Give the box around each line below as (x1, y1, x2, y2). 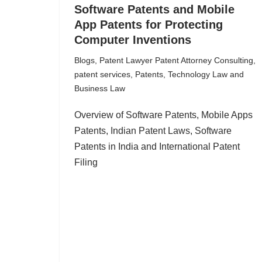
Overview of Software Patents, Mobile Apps (74, 110, 253, 120)
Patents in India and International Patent (74, 142, 240, 151)
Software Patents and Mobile (74, 3, 235, 16)
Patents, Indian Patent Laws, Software (74, 126, 232, 136)
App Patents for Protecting (74, 18, 223, 31)
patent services (74, 70, 130, 79)
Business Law (74, 84, 125, 93)
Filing (74, 157, 98, 167)
